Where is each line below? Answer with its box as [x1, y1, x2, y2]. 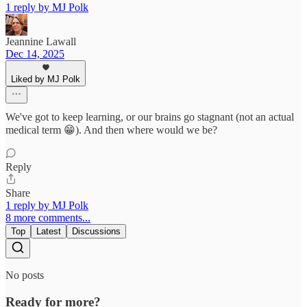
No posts [5, 269, 44, 282]
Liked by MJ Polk [11, 74, 80, 85]
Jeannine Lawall [5, 36, 76, 48]
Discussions [72, 226, 121, 237]
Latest [36, 226, 61, 237]
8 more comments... [5, 212, 90, 224]
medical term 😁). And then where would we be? [5, 124, 217, 136]
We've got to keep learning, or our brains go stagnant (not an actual [5, 111, 294, 123]
